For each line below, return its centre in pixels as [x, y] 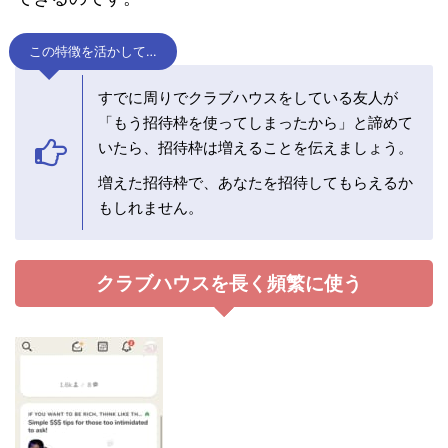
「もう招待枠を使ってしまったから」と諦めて [255, 123]
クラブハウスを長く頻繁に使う [229, 284]
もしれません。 [150, 208]
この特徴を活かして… [93, 52]
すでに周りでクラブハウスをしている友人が [248, 98]
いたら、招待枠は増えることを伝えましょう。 [255, 148]
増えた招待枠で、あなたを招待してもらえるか [255, 183]
